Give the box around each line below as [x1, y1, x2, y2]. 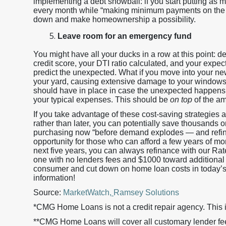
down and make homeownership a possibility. [33, 15, 196, 24]
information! [33, 174, 75, 182]
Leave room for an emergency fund [58, 32, 192, 40]
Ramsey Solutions [114, 188, 179, 197]
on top [170, 95, 192, 104]
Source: [33, 188, 63, 197]
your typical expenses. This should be [33, 95, 170, 104]
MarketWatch [63, 188, 109, 197]
